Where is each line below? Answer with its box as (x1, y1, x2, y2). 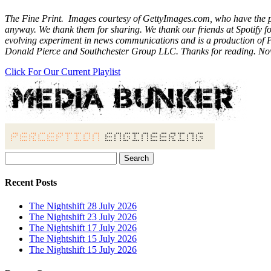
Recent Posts (5, 177, 57, 188)
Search (4, 151, 30, 162)
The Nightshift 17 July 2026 (29, 223, 137, 233)
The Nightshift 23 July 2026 (29, 212, 137, 223)
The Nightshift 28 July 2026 (29, 201, 137, 212)
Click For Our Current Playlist (5, 66, 120, 77)
